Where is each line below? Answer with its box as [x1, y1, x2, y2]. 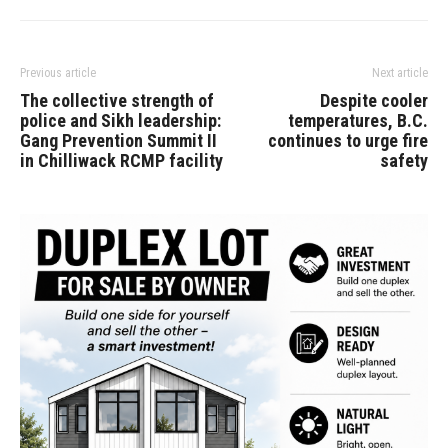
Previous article [20, 66, 96, 81]
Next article [372, 66, 428, 81]
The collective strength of [20, 90, 214, 112]
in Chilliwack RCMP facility [20, 150, 223, 172]
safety [380, 150, 428, 172]
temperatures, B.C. [288, 110, 428, 132]
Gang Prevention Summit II [20, 130, 217, 152]
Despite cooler [320, 90, 428, 112]
